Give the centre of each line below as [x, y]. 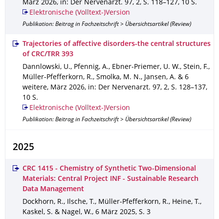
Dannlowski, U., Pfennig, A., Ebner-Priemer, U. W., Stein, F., [116, 67]
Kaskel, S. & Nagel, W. [57, 212]
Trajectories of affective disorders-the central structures [117, 44]
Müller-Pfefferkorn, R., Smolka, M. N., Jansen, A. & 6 [106, 77]
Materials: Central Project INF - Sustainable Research [110, 179]
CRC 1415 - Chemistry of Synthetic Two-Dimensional [109, 169]
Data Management [53, 189]
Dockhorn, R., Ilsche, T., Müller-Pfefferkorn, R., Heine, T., [112, 202]
